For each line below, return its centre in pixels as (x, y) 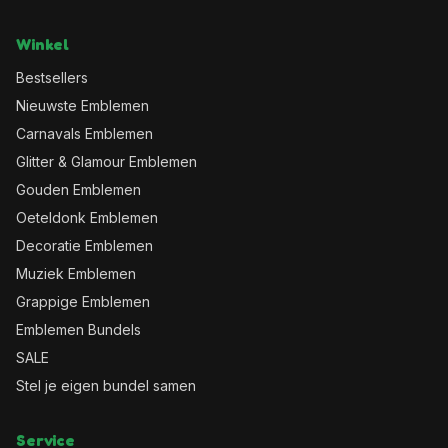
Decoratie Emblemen (84, 245)
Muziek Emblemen (76, 273)
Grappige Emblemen (83, 301)
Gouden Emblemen (78, 189)
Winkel (43, 44)
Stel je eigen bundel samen (106, 385)
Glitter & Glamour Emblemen (106, 161)
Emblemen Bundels (78, 329)
